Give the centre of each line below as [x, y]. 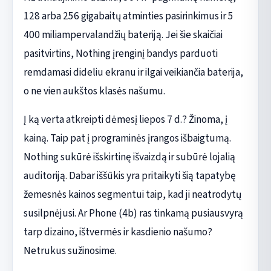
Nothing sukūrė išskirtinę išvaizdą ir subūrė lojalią [129, 157]
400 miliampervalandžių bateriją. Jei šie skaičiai [123, 34]
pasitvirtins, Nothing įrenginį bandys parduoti [120, 53]
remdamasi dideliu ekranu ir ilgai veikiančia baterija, [133, 72]
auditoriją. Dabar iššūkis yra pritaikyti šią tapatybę [129, 175]
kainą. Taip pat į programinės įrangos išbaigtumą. [127, 138]
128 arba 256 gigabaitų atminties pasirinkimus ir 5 [128, 16]
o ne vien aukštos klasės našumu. [94, 91]
